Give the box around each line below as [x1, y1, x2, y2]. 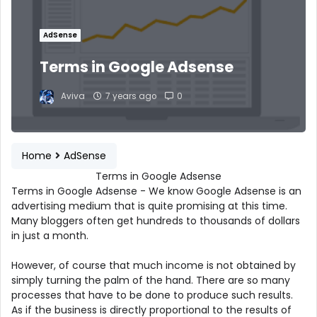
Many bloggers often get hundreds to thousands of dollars [11, 213, 300, 228]
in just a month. [11, 228, 88, 243]
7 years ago [105, 91, 156, 103]
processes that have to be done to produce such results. [11, 287, 293, 302]
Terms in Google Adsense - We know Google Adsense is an [11, 183, 301, 198]
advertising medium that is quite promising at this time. [11, 198, 287, 213]
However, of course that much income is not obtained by [11, 258, 296, 272]
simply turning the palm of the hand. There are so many [11, 272, 290, 287]
